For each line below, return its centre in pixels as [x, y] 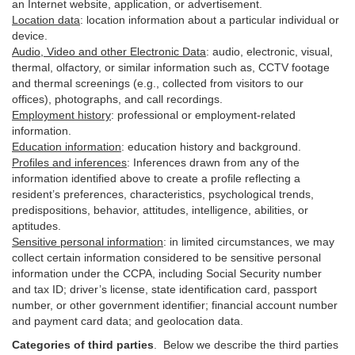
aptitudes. [36, 226]
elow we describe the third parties [254, 345]
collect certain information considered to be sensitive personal [166, 258]
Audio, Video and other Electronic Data [109, 52]
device [28, 36]
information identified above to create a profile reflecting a [156, 178]
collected [185, 83]
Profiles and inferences [69, 162]
